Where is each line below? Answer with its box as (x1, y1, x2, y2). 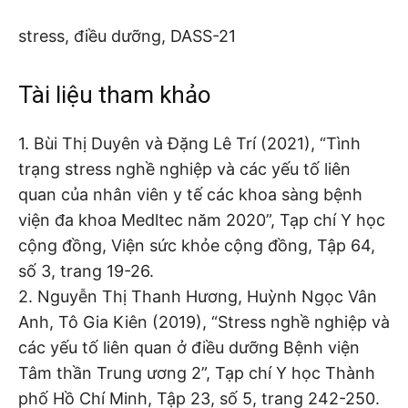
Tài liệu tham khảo (18, 80, 211, 108)
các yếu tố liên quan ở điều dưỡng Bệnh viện (18, 337, 360, 357)
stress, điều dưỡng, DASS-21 (18, 25, 236, 46)
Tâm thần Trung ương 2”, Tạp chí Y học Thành (18, 362, 375, 382)
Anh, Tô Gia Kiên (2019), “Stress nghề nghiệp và (18, 311, 390, 331)
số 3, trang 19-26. (18, 260, 154, 280)
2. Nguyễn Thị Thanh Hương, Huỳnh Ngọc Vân (18, 286, 377, 306)
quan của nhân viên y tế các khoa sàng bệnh (18, 184, 362, 204)
